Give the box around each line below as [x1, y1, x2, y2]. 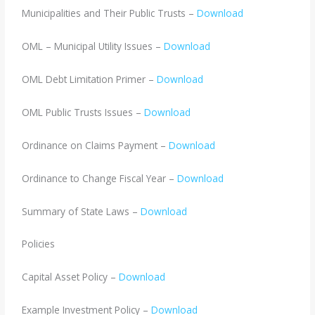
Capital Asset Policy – [22, 270, 120, 284]
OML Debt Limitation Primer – [22, 72, 157, 86]
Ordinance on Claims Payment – [22, 138, 169, 152]
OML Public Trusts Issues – [22, 105, 145, 119]
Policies [22, 237, 56, 251]
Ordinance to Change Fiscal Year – [22, 171, 178, 185]
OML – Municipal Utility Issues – [22, 39, 165, 53]
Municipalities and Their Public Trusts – [22, 6, 198, 20]
